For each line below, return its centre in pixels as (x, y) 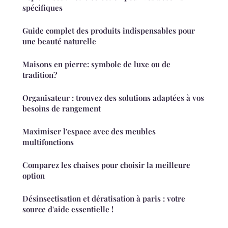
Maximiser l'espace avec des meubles (89, 132)
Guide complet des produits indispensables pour (109, 31)
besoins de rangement (62, 109)
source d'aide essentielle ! (68, 209)
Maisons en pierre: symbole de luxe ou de (96, 64)
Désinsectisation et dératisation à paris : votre (104, 199)
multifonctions (48, 142)
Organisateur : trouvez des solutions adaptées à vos (113, 98)
